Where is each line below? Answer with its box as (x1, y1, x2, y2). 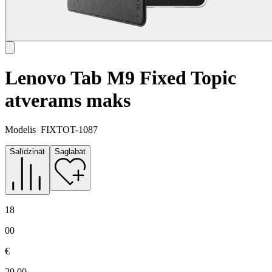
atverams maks (5, 89, 131, 112)
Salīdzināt (10, 147, 45, 157)
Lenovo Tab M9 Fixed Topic (5, 67, 236, 89)
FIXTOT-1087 (41, 124, 98, 135)
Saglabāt (55, 147, 86, 157)
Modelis (5, 124, 36, 135)
